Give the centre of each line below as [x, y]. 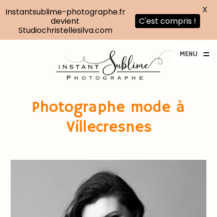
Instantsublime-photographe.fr [65, 12]
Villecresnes [108, 127]
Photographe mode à [108, 107]
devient [65, 21]
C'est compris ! [168, 21]
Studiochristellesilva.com [65, 30]
